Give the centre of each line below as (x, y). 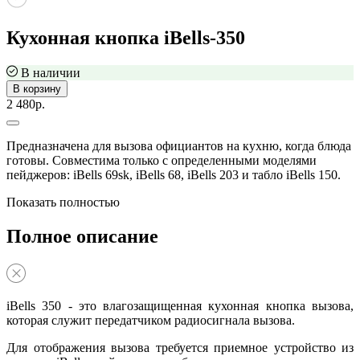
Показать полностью (63, 202)
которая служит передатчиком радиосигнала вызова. (151, 320)
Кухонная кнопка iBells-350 (126, 38)
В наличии (51, 73)
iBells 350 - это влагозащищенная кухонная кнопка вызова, (180, 305)
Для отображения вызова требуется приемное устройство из (180, 347)
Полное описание (82, 237)
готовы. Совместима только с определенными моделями (162, 161)
